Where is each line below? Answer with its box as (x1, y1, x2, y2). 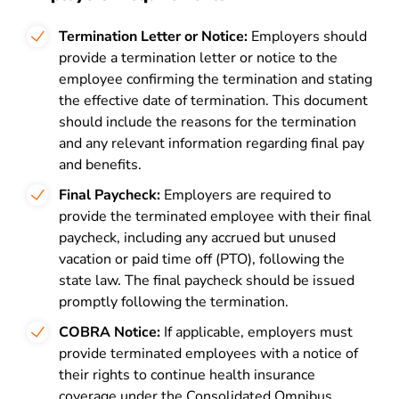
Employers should (248, 27, 367, 46)
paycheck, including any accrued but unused (59, 228, 336, 248)
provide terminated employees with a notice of (59, 344, 358, 363)
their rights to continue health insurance (59, 365, 315, 385)
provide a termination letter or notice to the (59, 48, 338, 68)
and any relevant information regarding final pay (59, 134, 364, 153)
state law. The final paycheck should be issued (59, 271, 354, 290)
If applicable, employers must (160, 322, 353, 342)
